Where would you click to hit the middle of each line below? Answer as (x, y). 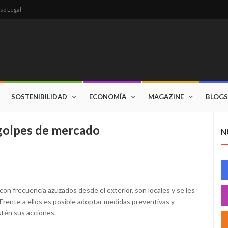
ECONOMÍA (108, 97)
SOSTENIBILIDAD (39, 97)
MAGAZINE (166, 97)
